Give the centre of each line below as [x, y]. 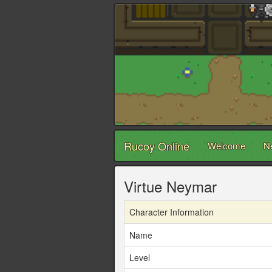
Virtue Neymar [170, 186]
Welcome [226, 146]
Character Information [172, 212]
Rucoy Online [157, 146]
